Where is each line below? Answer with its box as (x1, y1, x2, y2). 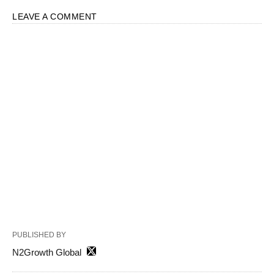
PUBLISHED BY (12, 231, 66, 240)
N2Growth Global (12, 247, 81, 258)
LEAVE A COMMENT (12, 11, 97, 21)
